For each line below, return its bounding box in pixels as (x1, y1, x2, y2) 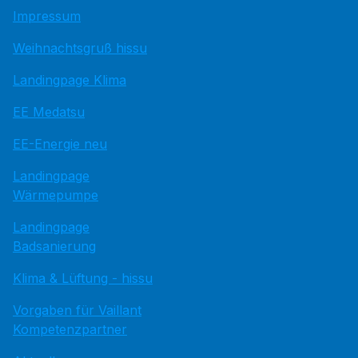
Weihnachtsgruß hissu (13, 40, 147, 56)
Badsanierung (13, 238, 96, 254)
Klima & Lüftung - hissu (13, 270, 153, 286)
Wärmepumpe (13, 187, 98, 203)
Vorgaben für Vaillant (13, 302, 141, 318)
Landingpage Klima (13, 72, 126, 88)
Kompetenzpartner (13, 321, 127, 337)
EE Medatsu (13, 104, 85, 120)
